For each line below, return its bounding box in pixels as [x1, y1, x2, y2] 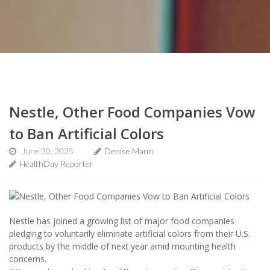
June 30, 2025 [22, 146, 74, 156]
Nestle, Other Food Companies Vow [9, 102, 256, 122]
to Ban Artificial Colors [9, 124, 164, 143]
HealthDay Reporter [19, 159, 93, 169]
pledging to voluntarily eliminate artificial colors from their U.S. [9, 227, 250, 239]
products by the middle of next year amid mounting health [9, 240, 236, 252]
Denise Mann [104, 146, 153, 156]
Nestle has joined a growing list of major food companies [9, 215, 234, 227]
